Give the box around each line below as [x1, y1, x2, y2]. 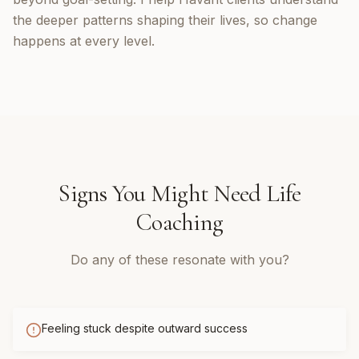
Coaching [136, 208, 223, 237]
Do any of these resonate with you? [70, 252, 289, 268]
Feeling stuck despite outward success [42, 321, 248, 335]
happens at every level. [13, 33, 155, 49]
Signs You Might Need [58, 179, 266, 208]
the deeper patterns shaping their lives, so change [13, 12, 317, 28]
